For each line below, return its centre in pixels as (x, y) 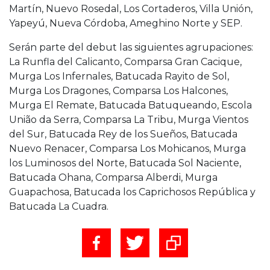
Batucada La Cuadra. (59, 206)
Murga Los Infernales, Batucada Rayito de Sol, (119, 76)
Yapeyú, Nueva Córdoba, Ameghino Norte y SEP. (126, 23)
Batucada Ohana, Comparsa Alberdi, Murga (113, 177)
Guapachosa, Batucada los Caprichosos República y (132, 192)
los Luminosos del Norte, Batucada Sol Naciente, (125, 163)
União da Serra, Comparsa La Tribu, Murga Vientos (129, 119)
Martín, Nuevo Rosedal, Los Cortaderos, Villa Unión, (131, 8)
